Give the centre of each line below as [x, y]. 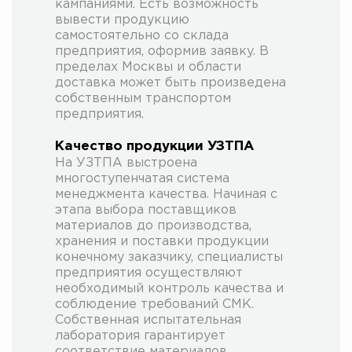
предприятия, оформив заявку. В [162, 51]
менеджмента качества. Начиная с [166, 194]
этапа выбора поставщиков [146, 210]
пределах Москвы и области [148, 67]
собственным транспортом [143, 98]
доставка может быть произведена [170, 82]
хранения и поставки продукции [162, 241]
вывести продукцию [122, 20]
